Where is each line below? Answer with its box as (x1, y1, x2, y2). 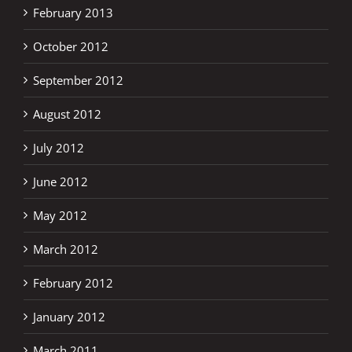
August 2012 (33, 105, 101, 122)
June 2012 (33, 173, 88, 189)
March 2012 (33, 240, 98, 257)
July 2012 (33, 139, 84, 156)
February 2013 (33, 4, 113, 20)
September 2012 (33, 71, 123, 88)
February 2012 (33, 274, 113, 291)
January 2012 (33, 308, 105, 324)
